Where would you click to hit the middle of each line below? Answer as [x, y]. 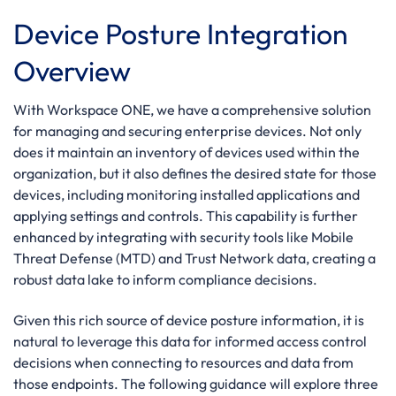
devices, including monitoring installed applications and [187, 194]
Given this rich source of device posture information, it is [189, 320]
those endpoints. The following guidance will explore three [196, 384]
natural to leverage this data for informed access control [190, 341]
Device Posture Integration [181, 33]
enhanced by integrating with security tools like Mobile [183, 236]
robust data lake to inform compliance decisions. [165, 279]
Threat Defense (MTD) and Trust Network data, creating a [194, 258]
